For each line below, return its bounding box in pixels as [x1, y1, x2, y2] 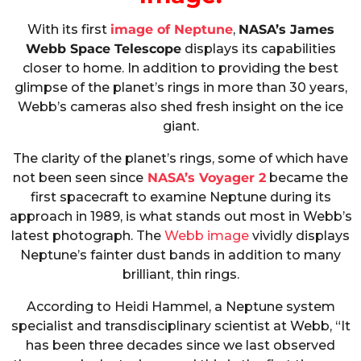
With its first [27, 21, 110, 37]
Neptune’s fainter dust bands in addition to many [20, 247, 341, 263]
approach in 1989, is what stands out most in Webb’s [9, 209, 352, 225]
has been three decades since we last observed [26, 338, 335, 354]
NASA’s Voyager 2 [147, 170, 266, 186]
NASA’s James [238, 21, 334, 37]
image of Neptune [110, 21, 233, 37]
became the [266, 170, 348, 186]
